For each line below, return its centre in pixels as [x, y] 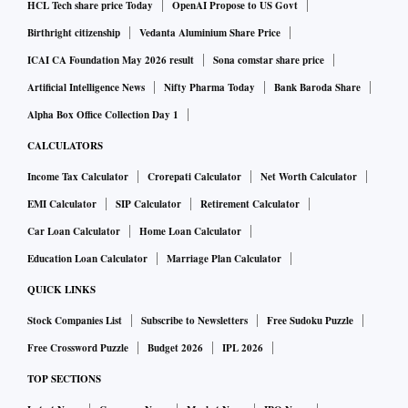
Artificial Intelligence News [86, 87]
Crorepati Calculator [194, 176]
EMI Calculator [62, 204]
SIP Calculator [148, 204]
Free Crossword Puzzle [78, 347]
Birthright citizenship [74, 32]
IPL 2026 [243, 347]
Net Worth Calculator [309, 176]
